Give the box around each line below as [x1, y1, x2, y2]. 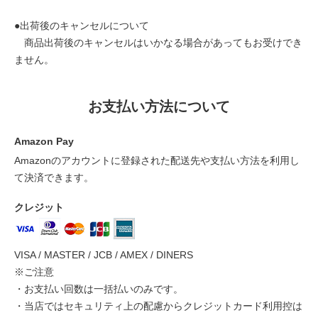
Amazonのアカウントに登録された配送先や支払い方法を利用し [14, 155, 300, 166]
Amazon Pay [14, 136, 74, 147]
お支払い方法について [88, 99, 230, 114]
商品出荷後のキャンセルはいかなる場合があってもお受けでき [14, 37, 302, 48]
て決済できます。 [14, 172, 94, 183]
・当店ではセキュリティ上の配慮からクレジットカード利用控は [14, 300, 302, 312]
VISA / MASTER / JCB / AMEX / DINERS [14, 249, 193, 261]
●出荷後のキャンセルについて [14, 20, 149, 31]
